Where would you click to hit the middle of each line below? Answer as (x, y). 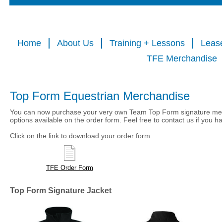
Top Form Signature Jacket (61, 191)
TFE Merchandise (182, 58)
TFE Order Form (70, 168)
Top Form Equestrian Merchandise (102, 96)
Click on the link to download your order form (80, 136)
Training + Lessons (147, 43)
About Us (75, 43)
